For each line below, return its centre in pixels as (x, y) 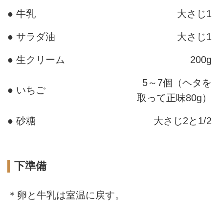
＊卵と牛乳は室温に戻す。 (66, 195)
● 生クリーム (36, 59)
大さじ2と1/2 (183, 120)
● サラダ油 (31, 36)
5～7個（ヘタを (177, 82)
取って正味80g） (174, 98)
